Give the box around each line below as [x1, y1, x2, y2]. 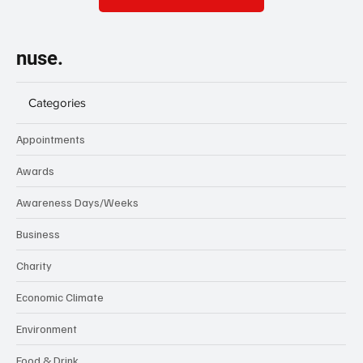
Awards [16, 163, 54, 177]
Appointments [16, 131, 85, 146]
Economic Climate [16, 289, 104, 304]
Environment [16, 321, 77, 335]
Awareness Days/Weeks [16, 194, 139, 209]
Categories [28, 95, 86, 109]
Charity [16, 258, 52, 272]
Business [16, 226, 60, 241]
